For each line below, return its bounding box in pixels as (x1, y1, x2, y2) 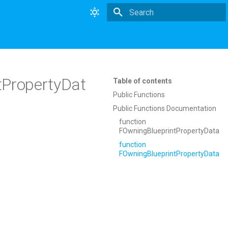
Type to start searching (129, 26, 196, 34)
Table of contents (113, 77, 172, 85)
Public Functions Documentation (113, 104, 216, 112)
